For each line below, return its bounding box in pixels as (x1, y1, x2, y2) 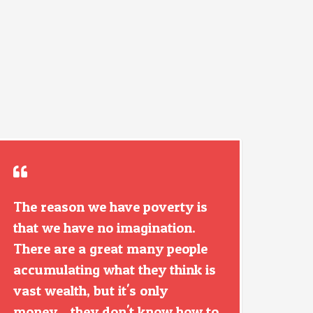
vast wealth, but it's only (13, 282, 168, 299)
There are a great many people (13, 240, 208, 257)
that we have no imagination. (13, 219, 196, 236)
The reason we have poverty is (13, 198, 208, 215)
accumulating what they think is (13, 261, 216, 278)
